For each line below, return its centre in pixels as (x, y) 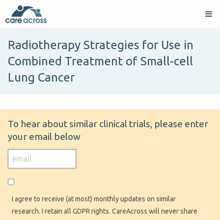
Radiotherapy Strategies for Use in (101, 45)
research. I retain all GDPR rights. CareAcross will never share (105, 211)
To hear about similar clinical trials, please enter (108, 124)
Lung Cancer (41, 78)
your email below (44, 137)
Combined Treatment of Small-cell (100, 61)
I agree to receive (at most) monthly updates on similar (94, 199)
